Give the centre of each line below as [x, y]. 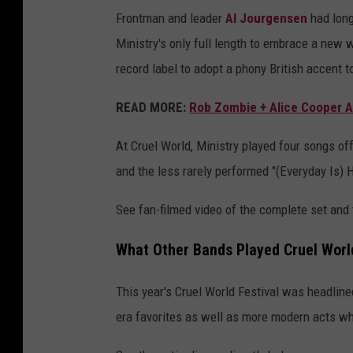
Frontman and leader [171, 19]
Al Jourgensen [266, 19]
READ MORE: [152, 108]
